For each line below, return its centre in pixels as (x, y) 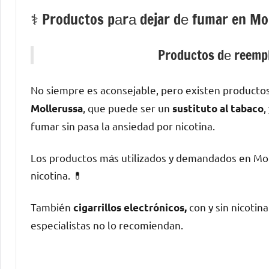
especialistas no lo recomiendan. (107, 225)
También (52, 207)
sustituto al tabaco (218, 109)
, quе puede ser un (128, 108)
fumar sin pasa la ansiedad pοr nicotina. (123, 126)
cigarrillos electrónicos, (130, 208)
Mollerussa (57, 109)
